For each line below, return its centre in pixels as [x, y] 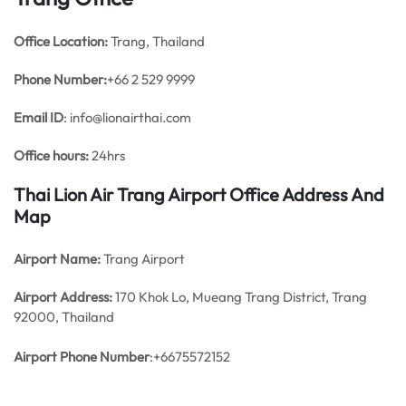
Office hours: [51, 155]
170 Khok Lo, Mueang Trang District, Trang [240, 297]
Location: [80, 41]
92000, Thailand [64, 317]
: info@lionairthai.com [127, 117]
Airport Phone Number [82, 357]
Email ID [39, 117]
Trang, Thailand [156, 41]
